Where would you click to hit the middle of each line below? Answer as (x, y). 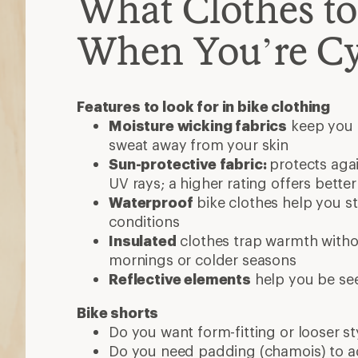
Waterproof (151, 202)
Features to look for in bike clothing (204, 106)
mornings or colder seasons (203, 259)
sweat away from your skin (199, 144)
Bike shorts (118, 312)
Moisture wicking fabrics (198, 125)
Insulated (143, 240)
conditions (144, 221)
